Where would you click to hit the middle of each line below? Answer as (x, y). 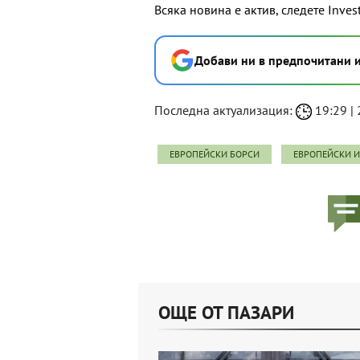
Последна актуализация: (225, 110)
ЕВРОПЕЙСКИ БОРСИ (215, 154)
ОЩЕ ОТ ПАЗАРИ (226, 313)
